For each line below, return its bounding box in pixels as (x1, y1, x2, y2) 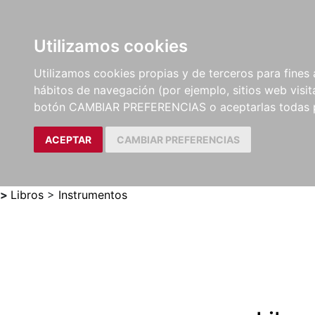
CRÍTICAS (196, 78, 242, 90)
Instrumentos (58, 188, 127, 202)
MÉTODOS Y (69, 61, 127, 73)
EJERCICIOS (69, 78, 126, 90)
